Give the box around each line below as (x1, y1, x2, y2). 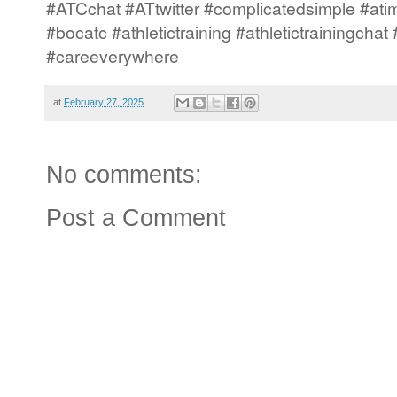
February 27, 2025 (64, 97, 144, 108)
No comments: (46, 161, 202, 189)
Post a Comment (46, 205, 226, 232)
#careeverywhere (46, 43, 179, 68)
